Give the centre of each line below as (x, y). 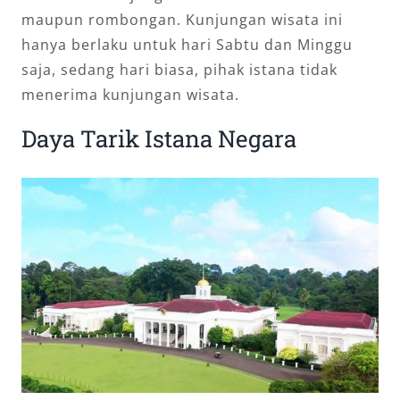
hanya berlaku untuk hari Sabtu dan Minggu (187, 44)
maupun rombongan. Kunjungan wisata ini (182, 19)
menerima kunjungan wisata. (130, 94)
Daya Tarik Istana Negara (159, 138)
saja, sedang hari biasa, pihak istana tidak (179, 69)
